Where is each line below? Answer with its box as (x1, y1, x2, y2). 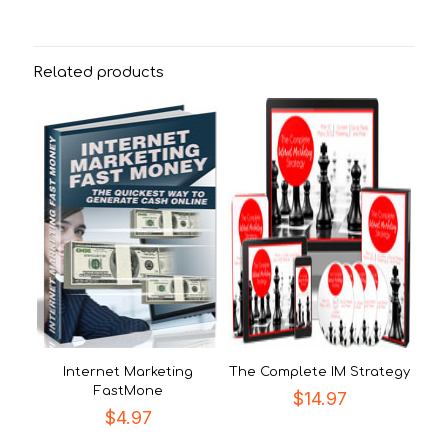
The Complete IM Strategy (229, 364, 410, 379)
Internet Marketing (63, 364, 194, 379)
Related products (33, 63, 164, 81)
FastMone (93, 383, 163, 398)
